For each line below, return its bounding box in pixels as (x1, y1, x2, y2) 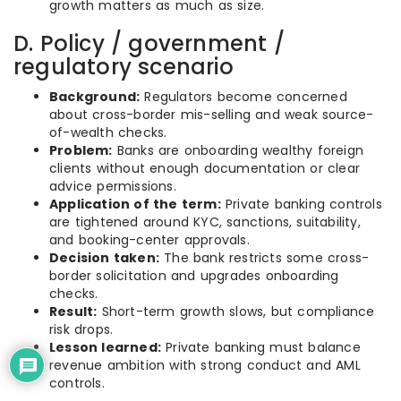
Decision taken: (49, 249, 159, 267)
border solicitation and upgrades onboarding (49, 267, 339, 285)
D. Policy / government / (13, 29, 285, 58)
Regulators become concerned (140, 88, 347, 106)
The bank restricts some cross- (159, 249, 370, 267)
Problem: (49, 141, 113, 159)
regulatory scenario (13, 52, 234, 81)
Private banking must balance (161, 338, 361, 356)
